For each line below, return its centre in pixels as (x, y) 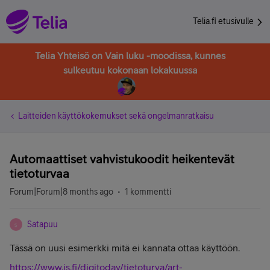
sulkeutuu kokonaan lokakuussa (130, 70)
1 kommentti (148, 192)
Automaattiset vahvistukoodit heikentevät (122, 159)
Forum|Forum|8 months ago (61, 192)
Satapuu (42, 224)
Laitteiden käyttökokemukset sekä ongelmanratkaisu (116, 116)
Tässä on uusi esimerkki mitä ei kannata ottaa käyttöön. (126, 248)
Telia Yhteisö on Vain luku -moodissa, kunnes (130, 55)
